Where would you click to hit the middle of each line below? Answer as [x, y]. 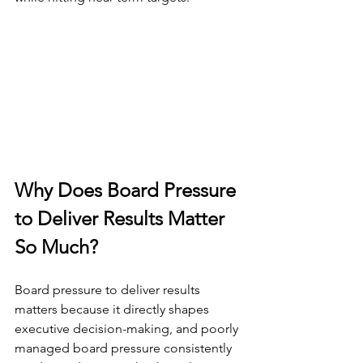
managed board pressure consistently [125, 348]
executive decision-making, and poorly [128, 328]
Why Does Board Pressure [128, 190]
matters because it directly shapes [113, 309]
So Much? [56, 246]
